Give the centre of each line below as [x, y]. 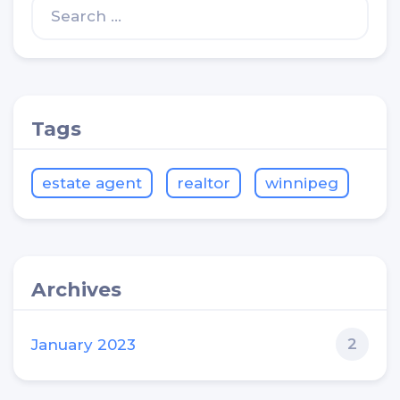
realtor [204, 183]
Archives [76, 289]
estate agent [92, 183]
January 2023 [83, 344]
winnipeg [302, 183]
